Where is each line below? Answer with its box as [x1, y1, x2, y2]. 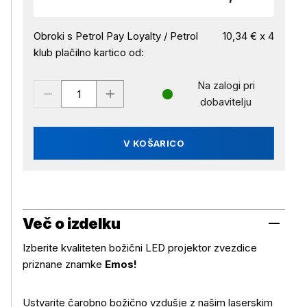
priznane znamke [23, 258, 105, 271]
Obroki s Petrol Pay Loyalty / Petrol [34, 29, 198, 42]
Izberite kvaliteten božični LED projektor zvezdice [23, 241, 257, 254]
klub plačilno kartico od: [34, 46, 144, 59]
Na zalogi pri [197, 79, 255, 92]
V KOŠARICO [123, 138, 185, 149]
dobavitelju [200, 95, 252, 108]
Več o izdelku [23, 214, 121, 232]
